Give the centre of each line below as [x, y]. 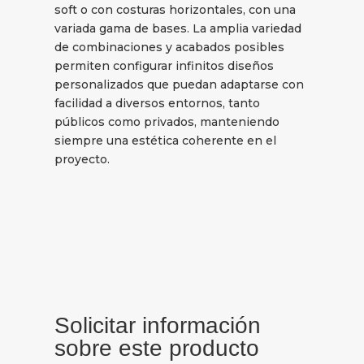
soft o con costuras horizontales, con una [175, 10]
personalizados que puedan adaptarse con [180, 85]
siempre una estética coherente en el [166, 141]
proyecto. [82, 160]
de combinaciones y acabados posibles [170, 48]
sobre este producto [157, 348]
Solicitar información [158, 325]
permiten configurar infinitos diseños [165, 66]
